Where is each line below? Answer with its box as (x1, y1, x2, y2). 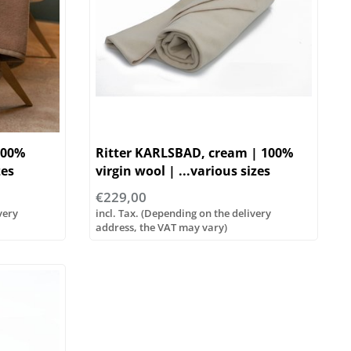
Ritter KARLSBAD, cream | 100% (95, 144, 293, 162)
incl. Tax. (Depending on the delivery (95, 206, 271, 221)
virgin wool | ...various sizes (95, 162, 270, 180)
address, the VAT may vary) (95, 220, 227, 235)
